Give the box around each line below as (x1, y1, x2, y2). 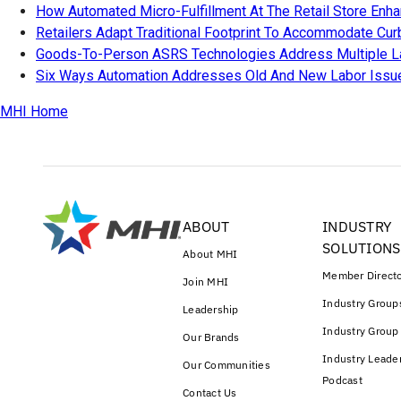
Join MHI (183, 275, 228, 289)
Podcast (322, 373, 363, 388)
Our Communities (183, 358, 270, 372)
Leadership (183, 303, 239, 317)
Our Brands (183, 330, 240, 345)
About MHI (183, 247, 238, 261)
